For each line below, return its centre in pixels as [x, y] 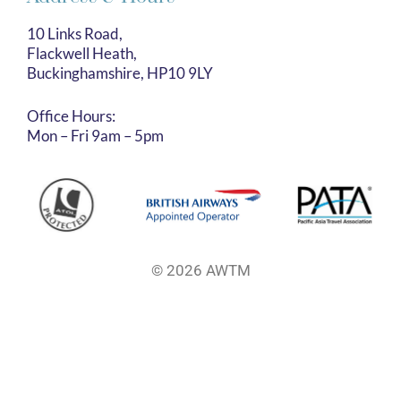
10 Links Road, [75, 34]
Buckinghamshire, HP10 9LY [120, 73]
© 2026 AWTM [200, 271]
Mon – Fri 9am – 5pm [95, 135]
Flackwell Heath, [82, 54]
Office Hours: [71, 115]
